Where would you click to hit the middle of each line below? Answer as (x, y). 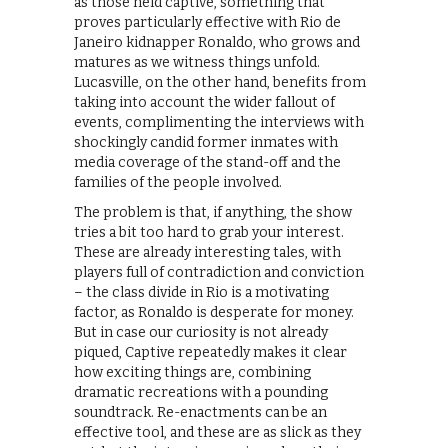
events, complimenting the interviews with (219, 123)
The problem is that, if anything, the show (213, 213)
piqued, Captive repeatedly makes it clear (210, 353)
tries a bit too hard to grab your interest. (209, 233)
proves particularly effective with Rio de (207, 23)
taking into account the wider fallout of (204, 103)
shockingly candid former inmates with (206, 143)
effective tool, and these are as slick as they (217, 433)
